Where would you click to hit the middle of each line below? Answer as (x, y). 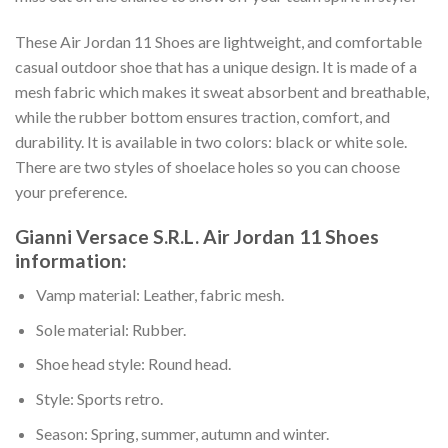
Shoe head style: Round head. (133, 364)
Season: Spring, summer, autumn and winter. (182, 433)
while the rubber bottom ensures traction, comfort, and (202, 116)
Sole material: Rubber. (110, 329)
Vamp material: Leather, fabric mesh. (159, 295)
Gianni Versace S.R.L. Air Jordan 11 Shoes (197, 236)
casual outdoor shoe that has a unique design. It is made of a (216, 66)
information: (71, 260)
